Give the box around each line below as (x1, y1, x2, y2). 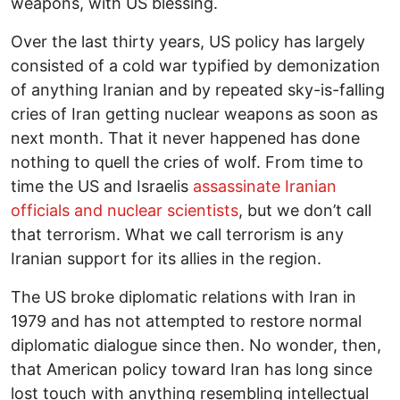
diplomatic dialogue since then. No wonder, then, (11, 336, 381, 355)
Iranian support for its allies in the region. (11, 249, 321, 269)
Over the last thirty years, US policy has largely (11, 32, 365, 52)
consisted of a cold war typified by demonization (11, 56, 380, 76)
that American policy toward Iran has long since (11, 360, 372, 379)
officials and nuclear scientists (11, 201, 238, 221)
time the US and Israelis (11, 177, 193, 196)
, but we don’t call (238, 201, 371, 221)
